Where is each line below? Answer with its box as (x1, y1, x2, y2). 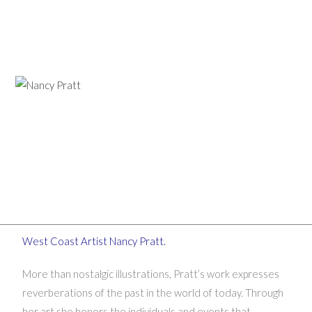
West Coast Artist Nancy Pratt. (22, 235, 166, 247)
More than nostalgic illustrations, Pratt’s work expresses (22, 267, 280, 280)
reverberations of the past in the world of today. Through (22, 286, 284, 299)
